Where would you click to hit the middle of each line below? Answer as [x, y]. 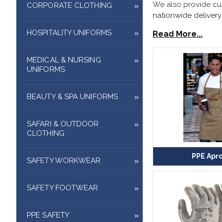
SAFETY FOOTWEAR [63, 188]
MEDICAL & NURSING [64, 60]
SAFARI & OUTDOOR [63, 124]
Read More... [178, 34]
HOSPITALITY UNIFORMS [69, 32]
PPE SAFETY [48, 215]
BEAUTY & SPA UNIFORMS [73, 96]
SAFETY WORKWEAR [64, 160]
